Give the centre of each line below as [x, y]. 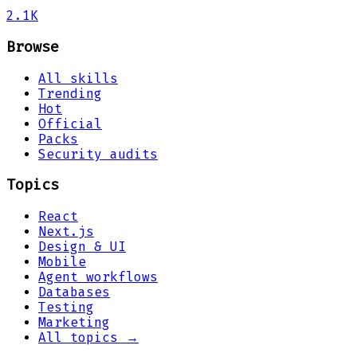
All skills [78, 78]
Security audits [98, 154]
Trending [70, 93]
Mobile [62, 262]
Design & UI [82, 247]
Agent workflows [98, 277]
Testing [66, 308]
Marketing [74, 323]
